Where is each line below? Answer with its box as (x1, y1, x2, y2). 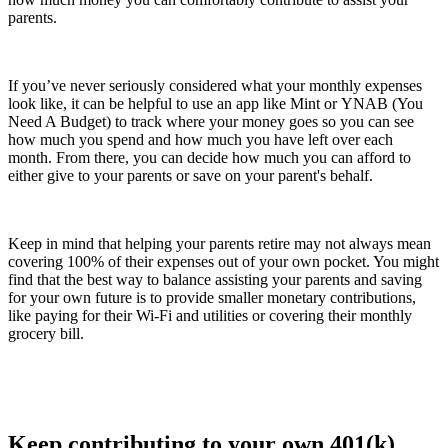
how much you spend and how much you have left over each (8, 131, 393, 149)
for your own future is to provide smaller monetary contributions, (8, 289, 416, 307)
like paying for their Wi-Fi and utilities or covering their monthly (8, 307, 412, 325)
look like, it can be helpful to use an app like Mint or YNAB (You (8, 95, 423, 113)
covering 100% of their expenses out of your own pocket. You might (8, 253, 439, 271)
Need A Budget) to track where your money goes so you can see (8, 113, 414, 131)
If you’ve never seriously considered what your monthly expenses (8, 77, 422, 95)
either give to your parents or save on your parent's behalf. (8, 167, 373, 185)
